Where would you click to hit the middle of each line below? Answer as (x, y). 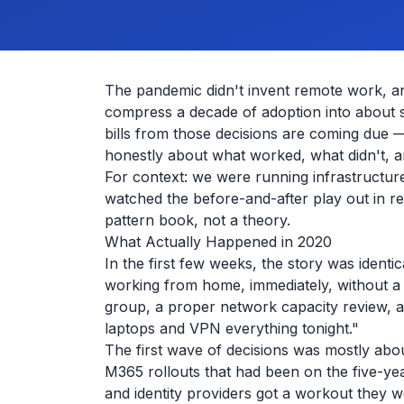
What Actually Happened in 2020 (218, 242)
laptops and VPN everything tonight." (232, 328)
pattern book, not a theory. (197, 220)
